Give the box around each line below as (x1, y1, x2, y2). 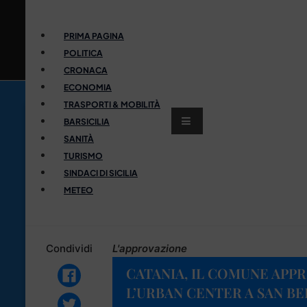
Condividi (45, 241, 93, 255)
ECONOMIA (64, 82, 112, 93)
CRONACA (64, 64, 108, 75)
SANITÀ (64, 133, 94, 144)
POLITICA (64, 47, 103, 58)
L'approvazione (112, 241, 187, 255)
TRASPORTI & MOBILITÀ (64, 99, 160, 110)
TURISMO (64, 150, 103, 161)
